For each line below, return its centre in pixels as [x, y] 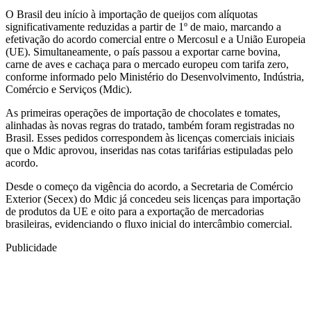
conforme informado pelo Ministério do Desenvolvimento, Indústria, [155, 77]
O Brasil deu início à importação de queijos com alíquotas [132, 15]
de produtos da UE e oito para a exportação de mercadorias [135, 212]
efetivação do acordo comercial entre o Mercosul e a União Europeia [155, 40]
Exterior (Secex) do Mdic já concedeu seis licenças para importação [153, 199]
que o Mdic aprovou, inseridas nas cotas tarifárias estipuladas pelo [149, 151]
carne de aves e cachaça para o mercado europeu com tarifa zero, [147, 65]
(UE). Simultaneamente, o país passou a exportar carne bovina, [143, 52]
